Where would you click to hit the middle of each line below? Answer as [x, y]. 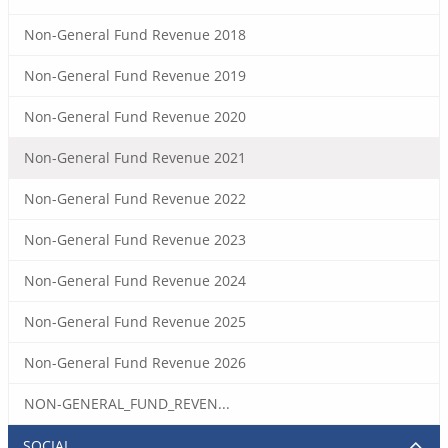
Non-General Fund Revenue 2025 [135, 321]
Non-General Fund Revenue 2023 [135, 239]
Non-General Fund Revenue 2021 [135, 157]
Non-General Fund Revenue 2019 [135, 75]
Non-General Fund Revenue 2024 [135, 280]
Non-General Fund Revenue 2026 [135, 362]
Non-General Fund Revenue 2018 [135, 34]
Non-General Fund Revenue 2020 [135, 116]
